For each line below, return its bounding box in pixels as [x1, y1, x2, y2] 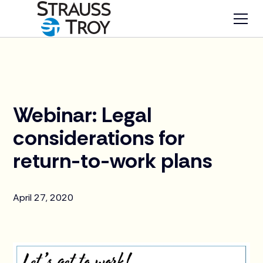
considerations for [13, 124, 186, 151]
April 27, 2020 [13, 191, 74, 204]
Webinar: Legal [13, 101, 152, 129]
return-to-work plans [13, 147, 213, 174]
